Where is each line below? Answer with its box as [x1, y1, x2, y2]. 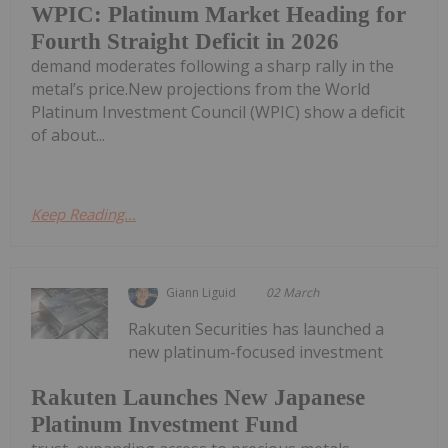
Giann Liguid [166, 283, 237, 301]
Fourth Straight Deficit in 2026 [31, 28, 339, 54]
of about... [31, 123, 105, 146]
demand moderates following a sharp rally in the [31, 54, 394, 77]
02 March [266, 283, 320, 301]
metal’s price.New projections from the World [31, 77, 370, 100]
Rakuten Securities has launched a [128, 317, 385, 340]
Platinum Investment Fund [31, 412, 298, 438]
